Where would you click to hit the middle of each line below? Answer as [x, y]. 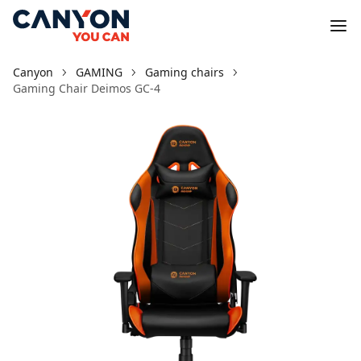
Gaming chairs [185, 72]
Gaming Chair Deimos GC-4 [87, 88]
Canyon [33, 72]
